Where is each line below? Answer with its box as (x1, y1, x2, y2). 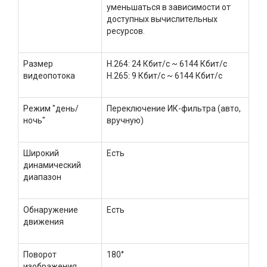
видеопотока (23, 70, 75, 80)
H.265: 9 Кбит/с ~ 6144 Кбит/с (107, 70, 222, 80)
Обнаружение (23, 204, 78, 215)
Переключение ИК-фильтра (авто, (107, 103, 241, 113)
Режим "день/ (23, 103, 79, 113)
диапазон (23, 172, 61, 182)
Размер (23, 58, 53, 69)
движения (23, 216, 64, 226)
